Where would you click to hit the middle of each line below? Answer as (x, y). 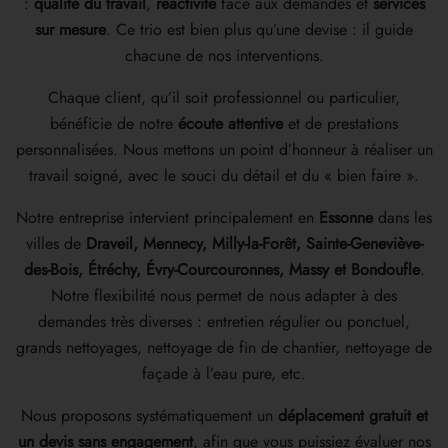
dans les (402, 218)
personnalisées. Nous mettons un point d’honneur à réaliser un (224, 150)
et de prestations (340, 124)
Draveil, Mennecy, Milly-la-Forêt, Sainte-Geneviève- (254, 244)
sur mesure (70, 30)
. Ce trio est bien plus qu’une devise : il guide (259, 30)
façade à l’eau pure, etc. (224, 374)
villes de (55, 244)
